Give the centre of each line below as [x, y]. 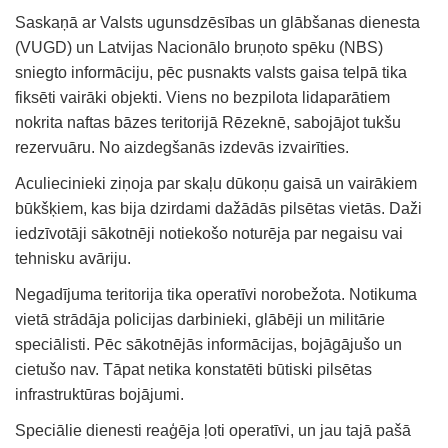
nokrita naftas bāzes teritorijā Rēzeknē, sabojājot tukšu [208, 122]
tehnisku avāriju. [73, 258]
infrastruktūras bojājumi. [99, 394]
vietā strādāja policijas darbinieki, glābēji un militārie [200, 319]
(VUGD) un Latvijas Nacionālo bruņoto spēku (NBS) [199, 47]
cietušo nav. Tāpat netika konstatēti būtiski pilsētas [193, 369]
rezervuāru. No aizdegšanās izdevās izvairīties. [182, 147]
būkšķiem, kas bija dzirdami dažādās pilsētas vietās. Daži [218, 208]
